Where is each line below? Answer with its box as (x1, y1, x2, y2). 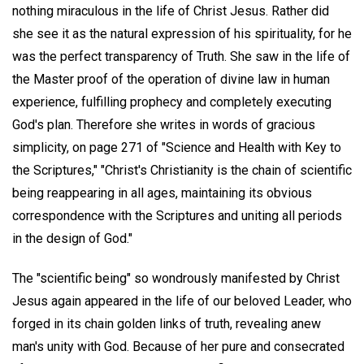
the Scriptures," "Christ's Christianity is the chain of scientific (12, 162, 352, 179)
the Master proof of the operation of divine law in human (12, 71, 330, 88)
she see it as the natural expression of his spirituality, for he (12, 26, 352, 42)
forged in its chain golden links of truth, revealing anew (12, 315, 321, 331)
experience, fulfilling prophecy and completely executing (12, 94, 331, 110)
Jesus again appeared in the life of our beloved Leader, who (12, 292, 352, 309)
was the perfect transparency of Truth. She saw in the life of (12, 49, 350, 65)
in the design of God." (12, 231, 132, 247)
